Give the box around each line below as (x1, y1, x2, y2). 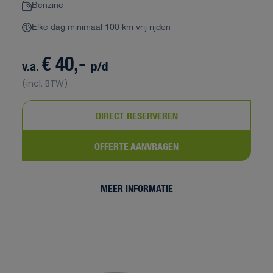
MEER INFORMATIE (100, 180, 173, 195)
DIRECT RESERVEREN (95, 108, 178, 122)
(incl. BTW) (22, 77, 68, 90)
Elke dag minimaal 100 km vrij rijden (32, 21, 171, 34)
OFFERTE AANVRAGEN (94, 138, 179, 153)
